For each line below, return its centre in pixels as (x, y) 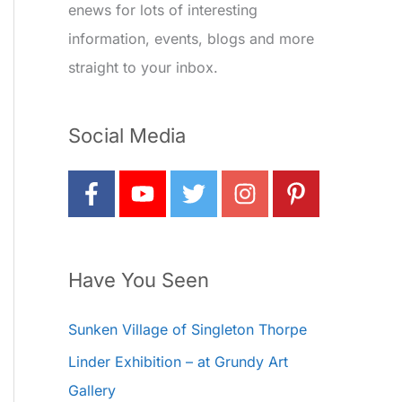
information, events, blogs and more (191, 38)
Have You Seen (139, 280)
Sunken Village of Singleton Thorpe (188, 330)
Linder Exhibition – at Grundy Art (178, 362)
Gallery (92, 391)
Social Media (127, 136)
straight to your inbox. (143, 67)
